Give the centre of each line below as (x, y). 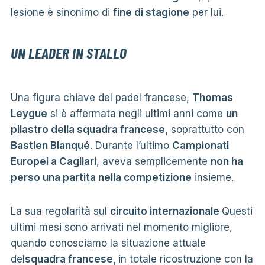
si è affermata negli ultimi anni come (136, 113)
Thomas (212, 97)
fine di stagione (151, 12)
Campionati (200, 145)
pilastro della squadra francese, (89, 129)
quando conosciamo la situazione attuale (108, 243)
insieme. (212, 177)
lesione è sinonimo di (62, 12)
